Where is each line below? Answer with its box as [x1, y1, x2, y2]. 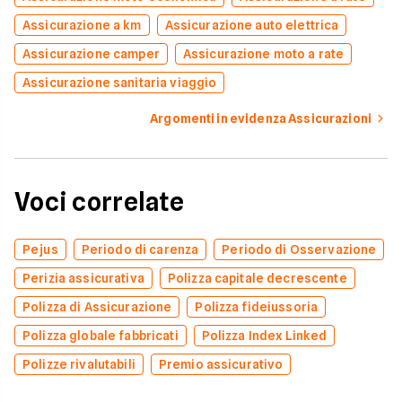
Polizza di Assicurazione [22, 300, 172, 314]
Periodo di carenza [81, 242, 199, 257]
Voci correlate [14, 187, 184, 217]
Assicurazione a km [22, 18, 142, 32]
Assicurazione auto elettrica [164, 18, 339, 32]
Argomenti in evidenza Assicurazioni [150, 111, 371, 126]
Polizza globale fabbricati [22, 328, 179, 343]
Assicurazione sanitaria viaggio [22, 75, 217, 90]
